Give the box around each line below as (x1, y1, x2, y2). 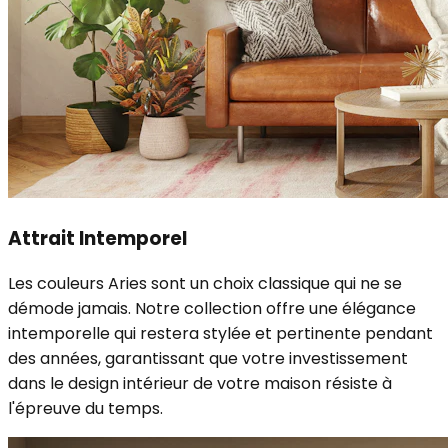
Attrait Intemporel (8, 224, 187, 252)
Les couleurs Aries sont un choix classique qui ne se (8, 272, 402, 296)
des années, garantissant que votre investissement (8, 347, 408, 371)
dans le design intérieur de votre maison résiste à (8, 372, 392, 396)
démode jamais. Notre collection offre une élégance (8, 297, 416, 321)
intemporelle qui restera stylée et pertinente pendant (8, 322, 433, 346)
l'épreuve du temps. (8, 397, 163, 421)
